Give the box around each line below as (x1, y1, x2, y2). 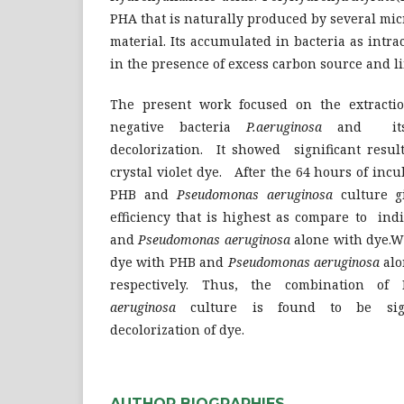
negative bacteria (110, 117, 246, 135)
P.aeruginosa (246, 117, 322, 135)
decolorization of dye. (110, 320, 244, 338)
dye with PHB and (110, 252, 228, 271)
